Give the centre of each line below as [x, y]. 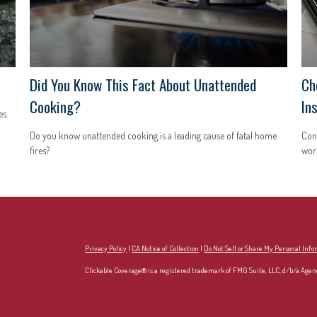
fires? [40, 151]
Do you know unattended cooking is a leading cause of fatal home [154, 136]
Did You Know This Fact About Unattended [143, 85]
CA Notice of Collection [166, 249]
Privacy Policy [106, 249]
